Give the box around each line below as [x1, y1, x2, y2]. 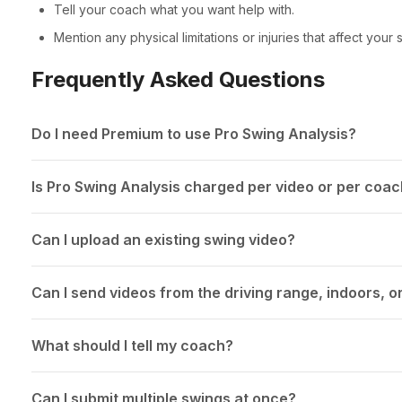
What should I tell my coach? [31, 336, 233, 355]
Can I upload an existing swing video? [31, 231, 295, 249]
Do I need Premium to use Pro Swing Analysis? [31, 125, 356, 144]
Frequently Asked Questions [31, 66, 325, 92]
